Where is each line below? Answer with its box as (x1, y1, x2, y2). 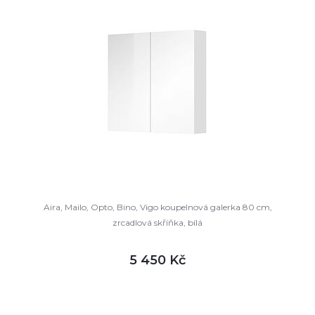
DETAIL (197, 286, 234, 299)
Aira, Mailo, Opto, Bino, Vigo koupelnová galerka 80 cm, (43, 202, 272, 212)
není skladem (49, 299, 103, 309)
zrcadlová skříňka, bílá (112, 217, 202, 228)
